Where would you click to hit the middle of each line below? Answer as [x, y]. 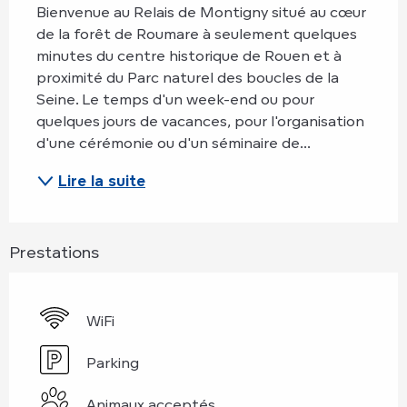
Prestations [54, 251]
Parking [113, 362]
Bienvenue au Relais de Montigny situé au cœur [201, 11]
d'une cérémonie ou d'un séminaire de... [174, 142]
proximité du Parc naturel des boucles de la [188, 77]
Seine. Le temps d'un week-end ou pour [175, 99]
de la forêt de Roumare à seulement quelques [197, 33]
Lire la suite [102, 180]
